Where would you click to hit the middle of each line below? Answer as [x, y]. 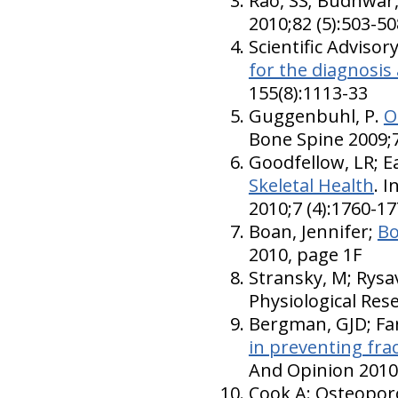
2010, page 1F [305, 255]
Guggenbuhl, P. [316, 116]
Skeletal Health [311, 185]
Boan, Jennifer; [313, 231]
